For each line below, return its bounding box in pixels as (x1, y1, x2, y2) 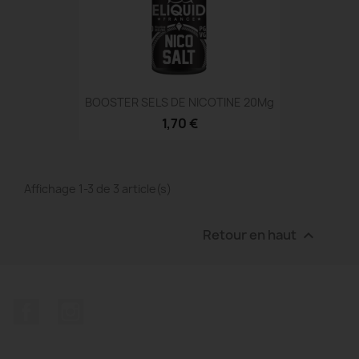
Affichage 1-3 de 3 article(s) (24, 181, 171, 197)
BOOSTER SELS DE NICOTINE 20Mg (85, 94, 274, 110)
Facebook (39, 298, 99, 317)
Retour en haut (203, 225, 299, 244)
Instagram (83, 298, 147, 317)
